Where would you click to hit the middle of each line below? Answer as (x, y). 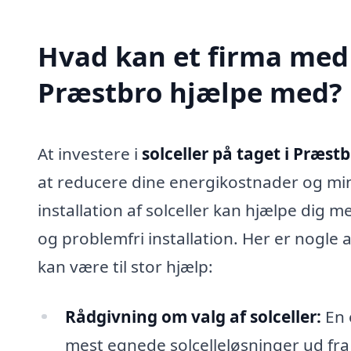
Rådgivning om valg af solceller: (193, 316)
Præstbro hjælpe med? (190, 92)
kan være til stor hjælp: (125, 266)
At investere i (90, 153)
